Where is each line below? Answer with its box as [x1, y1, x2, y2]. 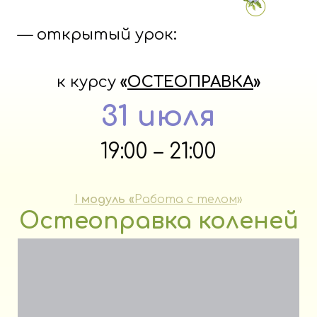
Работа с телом [134, 192, 237, 206]
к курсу [57, 73, 120, 91]
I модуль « [74, 192, 134, 206]
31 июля [101, 100, 216, 132]
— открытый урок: [18, 26, 177, 44]
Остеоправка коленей [18, 208, 299, 234]
